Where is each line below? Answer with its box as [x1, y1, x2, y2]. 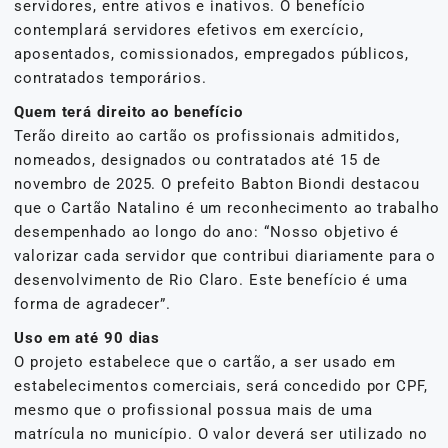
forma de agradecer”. [14, 294, 171, 313]
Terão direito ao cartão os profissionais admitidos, [14, 126, 400, 145]
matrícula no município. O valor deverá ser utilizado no [14, 424, 428, 443]
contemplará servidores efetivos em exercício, [14, 20, 364, 39]
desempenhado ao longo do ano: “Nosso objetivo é [14, 222, 400, 241]
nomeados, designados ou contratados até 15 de [14, 150, 381, 169]
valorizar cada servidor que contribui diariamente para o [14, 246, 437, 265]
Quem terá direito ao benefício [14, 102, 243, 121]
